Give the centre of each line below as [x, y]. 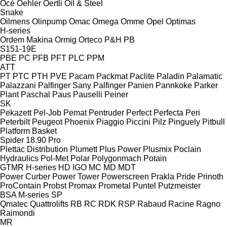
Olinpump [49, 21]
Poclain [187, 149]
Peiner [116, 94]
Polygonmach [117, 158]
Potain [155, 158]
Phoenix [79, 122]
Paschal [35, 94]
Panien [141, 85]
